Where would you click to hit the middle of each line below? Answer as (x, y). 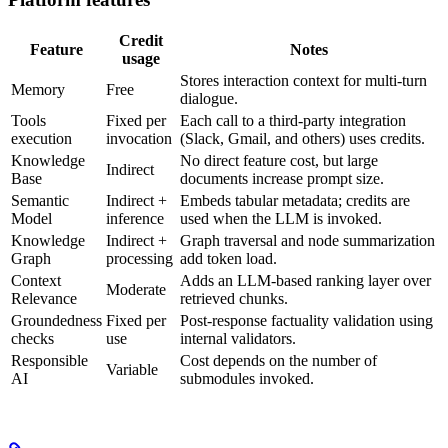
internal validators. (238, 339)
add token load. (228, 259)
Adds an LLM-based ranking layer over (305, 281)
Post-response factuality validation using (306, 321)
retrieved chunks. (234, 299)
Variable (132, 370)
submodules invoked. (247, 379)
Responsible (49, 361)
